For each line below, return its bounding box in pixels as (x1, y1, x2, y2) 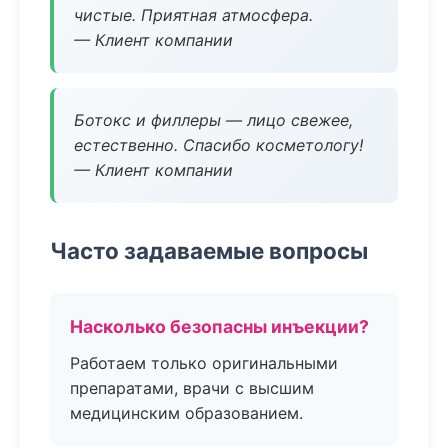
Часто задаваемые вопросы (50, 237, 368, 264)
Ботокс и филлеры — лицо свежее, (74, 110, 353, 130)
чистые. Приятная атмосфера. (74, 5, 313, 25)
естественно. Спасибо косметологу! (74, 135, 363, 155)
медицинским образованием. (70, 403, 303, 423)
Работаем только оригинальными (70, 353, 338, 373)
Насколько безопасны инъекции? (70, 316, 369, 337)
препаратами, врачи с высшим (70, 378, 314, 398)
